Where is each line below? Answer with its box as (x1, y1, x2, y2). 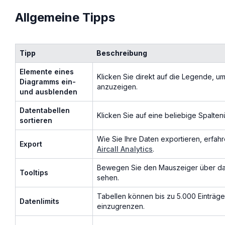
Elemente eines (20, 67, 74, 76)
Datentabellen (20, 105, 70, 115)
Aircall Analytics (97, 144, 153, 153)
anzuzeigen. (97, 82, 138, 91)
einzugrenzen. (97, 201, 145, 210)
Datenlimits (20, 196, 59, 205)
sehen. (97, 173, 119, 182)
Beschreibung (96, 48, 147, 57)
